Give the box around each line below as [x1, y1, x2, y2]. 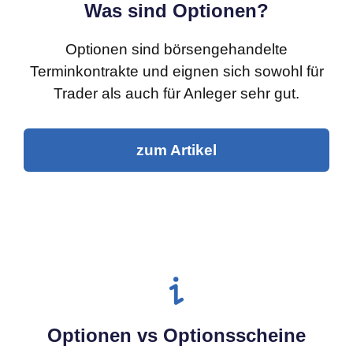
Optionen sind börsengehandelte [65, 41, 288, 58]
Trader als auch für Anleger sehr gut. [54, 85, 299, 102]
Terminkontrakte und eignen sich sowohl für [29, 63, 324, 80]
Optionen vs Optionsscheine [47, 325, 306, 347]
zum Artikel [136, 142, 217, 158]
